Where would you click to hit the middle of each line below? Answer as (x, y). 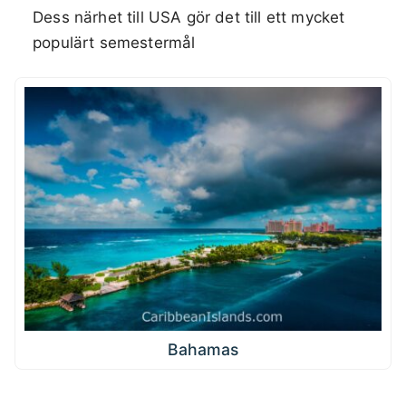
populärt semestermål (114, 43)
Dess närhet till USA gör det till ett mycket (189, 18)
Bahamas (203, 349)
